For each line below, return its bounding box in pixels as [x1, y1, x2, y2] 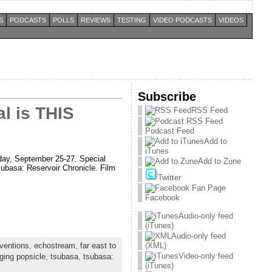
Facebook [145, 193, 180, 202]
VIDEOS [219, 16, 243, 24]
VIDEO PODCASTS [153, 16, 212, 24]
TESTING [117, 16, 146, 24]
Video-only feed [178, 251, 233, 260]
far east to [80, 240, 116, 250]
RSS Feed [191, 106, 228, 115]
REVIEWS [81, 16, 110, 24]
